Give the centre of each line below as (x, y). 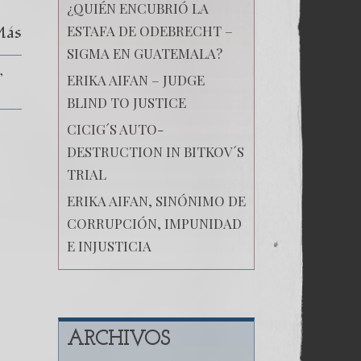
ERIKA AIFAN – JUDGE (135, 79)
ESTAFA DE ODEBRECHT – (149, 30)
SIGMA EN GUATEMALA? (144, 53)
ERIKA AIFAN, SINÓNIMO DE (156, 200)
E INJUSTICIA (109, 245)
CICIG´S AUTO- (115, 129)
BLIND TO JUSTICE (126, 102)
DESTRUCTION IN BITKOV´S (155, 151)
